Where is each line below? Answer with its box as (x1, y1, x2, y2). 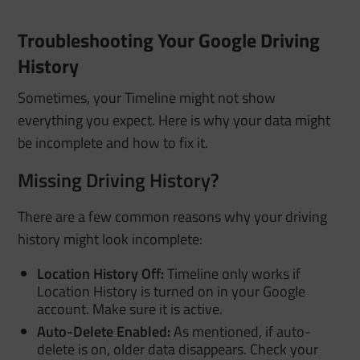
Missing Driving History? (18, 165, 220, 194)
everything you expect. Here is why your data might (18, 108, 331, 131)
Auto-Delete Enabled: (37, 320, 171, 342)
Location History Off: (37, 262, 165, 284)
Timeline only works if (164, 262, 301, 284)
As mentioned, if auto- (170, 320, 312, 342)
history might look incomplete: (18, 227, 203, 250)
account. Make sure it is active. (37, 297, 223, 320)
